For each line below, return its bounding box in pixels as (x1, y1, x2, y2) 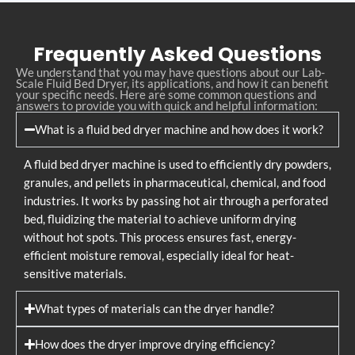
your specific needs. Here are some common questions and (16, 87, 316, 101)
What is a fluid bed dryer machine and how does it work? (35, 122, 324, 136)
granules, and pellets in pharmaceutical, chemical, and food (24, 175, 326, 189)
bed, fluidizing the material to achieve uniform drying (24, 212, 296, 226)
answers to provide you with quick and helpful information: (16, 98, 318, 113)
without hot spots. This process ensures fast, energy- (24, 230, 296, 244)
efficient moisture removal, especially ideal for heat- (24, 248, 294, 262)
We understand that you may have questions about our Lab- (16, 65, 325, 79)
